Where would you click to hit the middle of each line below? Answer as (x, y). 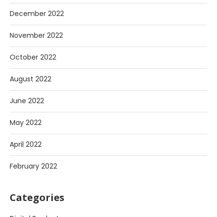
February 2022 (33, 166)
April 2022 (26, 144)
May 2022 (26, 123)
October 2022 (33, 57)
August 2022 (31, 79)
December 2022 (37, 14)
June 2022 (27, 101)
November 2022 (36, 35)
